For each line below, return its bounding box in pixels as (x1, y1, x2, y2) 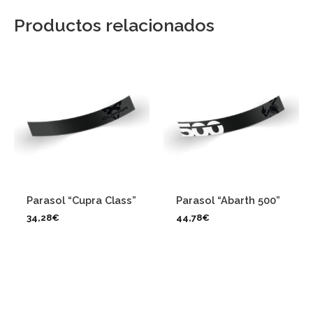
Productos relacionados (14, 14, 214, 36)
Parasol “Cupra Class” (26, 194, 136, 206)
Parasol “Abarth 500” (175, 194, 280, 206)
